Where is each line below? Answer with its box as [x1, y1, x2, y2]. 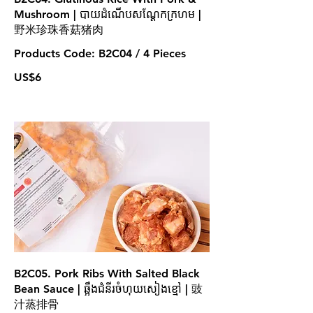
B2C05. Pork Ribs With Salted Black [14, 266, 200, 280]
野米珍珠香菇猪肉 [14, 22, 103, 36]
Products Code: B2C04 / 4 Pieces [14, 46, 186, 60]
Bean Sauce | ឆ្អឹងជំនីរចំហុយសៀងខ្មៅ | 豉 [14, 282, 203, 296]
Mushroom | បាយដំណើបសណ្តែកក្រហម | [14, 7, 201, 21]
